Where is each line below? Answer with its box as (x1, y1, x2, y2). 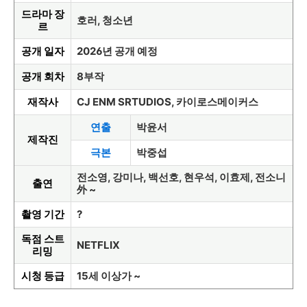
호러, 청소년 (77, 13, 133, 27)
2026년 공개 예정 (77, 44, 158, 58)
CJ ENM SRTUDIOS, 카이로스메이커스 (77, 95, 258, 108)
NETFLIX (77, 238, 120, 251)
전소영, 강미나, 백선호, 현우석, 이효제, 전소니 (77, 170, 286, 184)
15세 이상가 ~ (77, 269, 143, 282)
